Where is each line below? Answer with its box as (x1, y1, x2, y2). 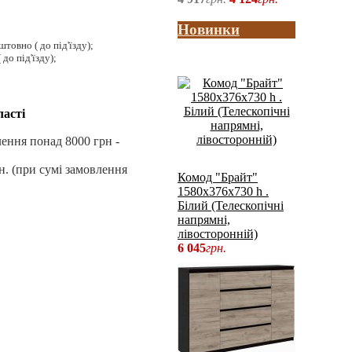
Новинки (178, 20, 240, 38)
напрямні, (178, 213, 230, 227)
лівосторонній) (178, 227, 258, 241)
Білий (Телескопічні (178, 199, 284, 213)
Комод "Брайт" (178, 170, 258, 185)
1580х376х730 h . (178, 185, 269, 199)
